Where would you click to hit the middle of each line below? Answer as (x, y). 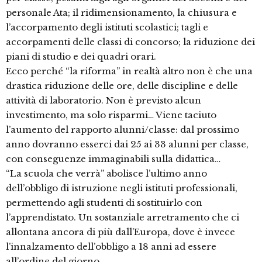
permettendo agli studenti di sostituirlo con (104, 203)
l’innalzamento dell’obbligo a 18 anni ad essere (111, 247)
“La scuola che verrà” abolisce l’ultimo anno (106, 174)
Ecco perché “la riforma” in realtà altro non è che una (129, 71)
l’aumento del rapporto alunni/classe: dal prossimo (123, 130)
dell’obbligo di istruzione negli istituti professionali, (122, 188)
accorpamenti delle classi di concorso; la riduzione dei (130, 42)
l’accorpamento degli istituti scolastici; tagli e (107, 27)
